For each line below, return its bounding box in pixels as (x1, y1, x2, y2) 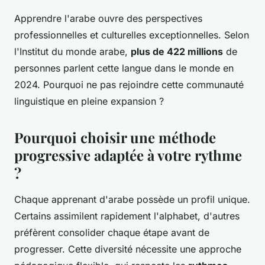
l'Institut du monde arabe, (14, 46, 131, 58)
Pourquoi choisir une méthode (14, 128, 216, 147)
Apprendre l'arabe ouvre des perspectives (14, 12, 202, 25)
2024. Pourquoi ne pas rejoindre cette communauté (14, 79, 244, 91)
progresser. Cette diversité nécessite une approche (14, 243, 241, 256)
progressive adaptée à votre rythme (14, 146, 242, 165)
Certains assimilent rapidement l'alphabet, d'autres (14, 210, 240, 222)
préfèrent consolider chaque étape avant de (14, 227, 209, 239)
